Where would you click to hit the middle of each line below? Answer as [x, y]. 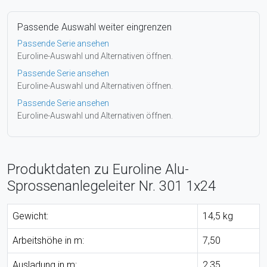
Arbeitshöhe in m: [48, 240]
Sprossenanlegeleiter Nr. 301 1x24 [111, 186]
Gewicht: [30, 216]
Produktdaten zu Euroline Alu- [98, 169]
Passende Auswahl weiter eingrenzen [94, 27]
